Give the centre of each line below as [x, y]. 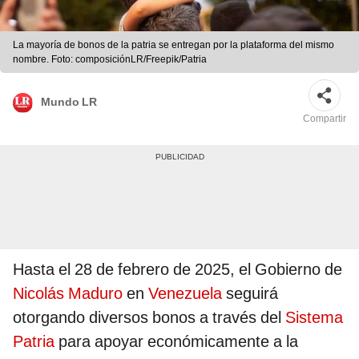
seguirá [250, 294]
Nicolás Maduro [68, 294]
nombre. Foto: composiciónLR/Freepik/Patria [110, 60]
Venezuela [185, 294]
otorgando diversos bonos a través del [149, 318]
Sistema [314, 318]
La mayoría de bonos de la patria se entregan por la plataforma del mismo [173, 45]
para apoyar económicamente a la [176, 342]
